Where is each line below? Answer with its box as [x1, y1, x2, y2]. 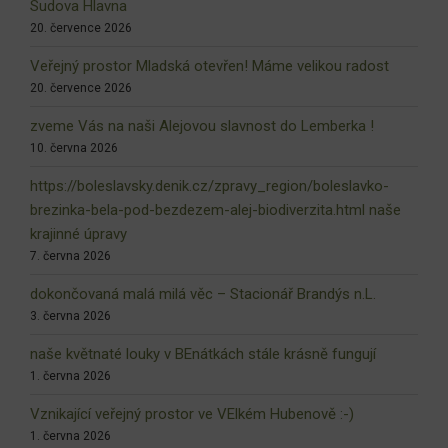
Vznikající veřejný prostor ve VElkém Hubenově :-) [30, 405, 354, 424]
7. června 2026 [30, 249, 111, 264]
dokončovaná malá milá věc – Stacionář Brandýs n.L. [30, 285, 376, 304]
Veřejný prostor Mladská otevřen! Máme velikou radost [30, 57, 389, 76]
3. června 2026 [30, 309, 111, 324]
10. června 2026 [30, 141, 118, 156]
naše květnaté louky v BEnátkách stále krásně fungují [30, 345, 376, 364]
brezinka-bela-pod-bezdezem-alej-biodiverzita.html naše [30, 201, 401, 220]
